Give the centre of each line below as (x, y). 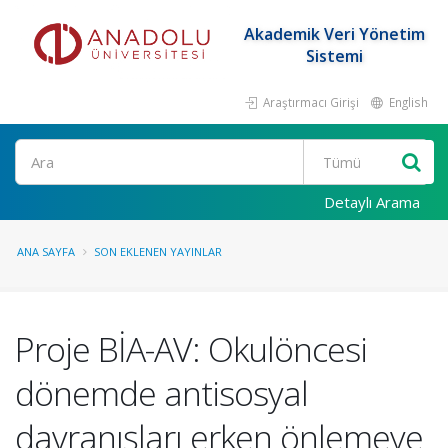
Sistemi (334, 56)
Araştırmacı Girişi (309, 102)
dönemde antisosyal (161, 393)
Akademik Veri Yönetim (334, 34)
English (407, 102)
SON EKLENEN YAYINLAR (158, 251)
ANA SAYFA (46, 251)
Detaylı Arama (372, 202)
